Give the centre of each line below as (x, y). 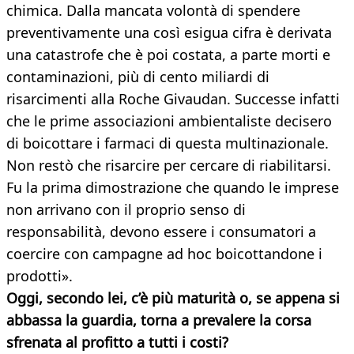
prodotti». (40, 276)
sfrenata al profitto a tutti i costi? (117, 343)
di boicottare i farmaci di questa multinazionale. (168, 143)
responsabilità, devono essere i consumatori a (161, 232)
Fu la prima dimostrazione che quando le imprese (173, 188)
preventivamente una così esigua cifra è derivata (169, 33)
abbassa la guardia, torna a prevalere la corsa (159, 320)
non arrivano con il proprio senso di (126, 210)
